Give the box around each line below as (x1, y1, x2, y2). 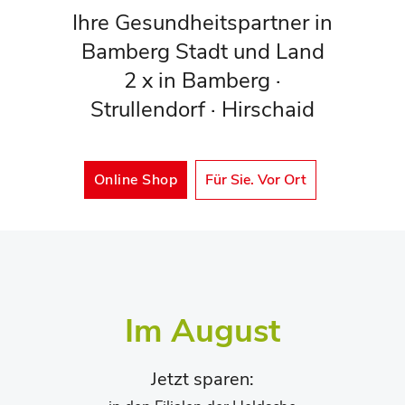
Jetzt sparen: (151, 367, 254, 391)
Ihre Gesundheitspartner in (72, 8, 333, 37)
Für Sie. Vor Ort (205, 170, 307, 190)
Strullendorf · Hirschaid (90, 95, 315, 124)
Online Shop (93, 170, 178, 190)
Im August (125, 309, 280, 353)
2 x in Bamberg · (124, 66, 281, 95)
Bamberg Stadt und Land (80, 37, 325, 66)
